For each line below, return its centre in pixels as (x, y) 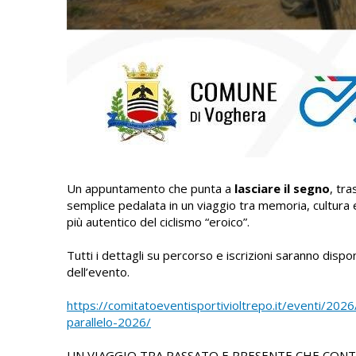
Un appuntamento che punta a (151, 188)
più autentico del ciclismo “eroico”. (160, 222)
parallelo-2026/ (109, 322)
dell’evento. (98, 272)
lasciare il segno (282, 188)
